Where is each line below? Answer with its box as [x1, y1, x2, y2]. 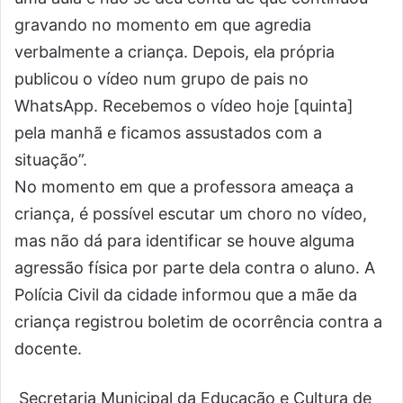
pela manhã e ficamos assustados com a [14, 123, 322, 142]
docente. [14, 339, 82, 358]
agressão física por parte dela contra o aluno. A [14, 258, 375, 277]
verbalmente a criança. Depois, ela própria [14, 42, 335, 61]
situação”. [14, 150, 87, 169]
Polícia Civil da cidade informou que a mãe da [14, 285, 357, 304]
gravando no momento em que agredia [14, 15, 311, 34]
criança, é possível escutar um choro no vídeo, [14, 204, 367, 223]
